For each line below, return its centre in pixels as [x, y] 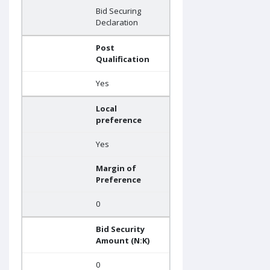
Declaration [117, 23]
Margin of [116, 168]
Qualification [123, 59]
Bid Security [120, 229]
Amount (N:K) [123, 241]
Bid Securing [118, 11]
